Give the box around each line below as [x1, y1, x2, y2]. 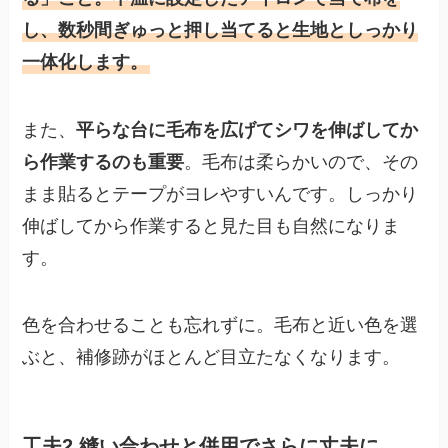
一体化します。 [22, 51, 149, 72]
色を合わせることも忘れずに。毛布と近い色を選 [22, 315, 419, 336]
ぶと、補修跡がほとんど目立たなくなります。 [22, 347, 401, 368]
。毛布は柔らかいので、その [184, 151, 419, 172]
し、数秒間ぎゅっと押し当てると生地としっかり [22, 19, 419, 40]
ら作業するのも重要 [22, 151, 185, 172]
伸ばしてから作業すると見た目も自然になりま [22, 215, 401, 236]
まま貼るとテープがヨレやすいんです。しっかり [22, 183, 419, 204]
